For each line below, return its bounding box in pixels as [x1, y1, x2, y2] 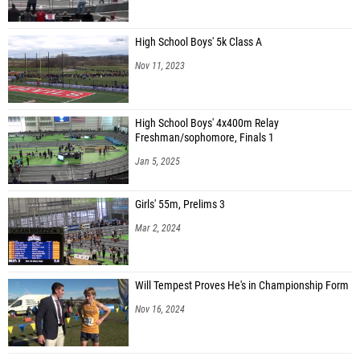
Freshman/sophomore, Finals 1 [135, 130, 274, 145]
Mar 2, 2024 [135, 222, 181, 234]
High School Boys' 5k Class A [135, 35, 262, 49]
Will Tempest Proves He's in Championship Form [135, 278, 349, 292]
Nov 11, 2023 [135, 59, 185, 72]
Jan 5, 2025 [135, 155, 180, 167]
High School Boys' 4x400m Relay [135, 116, 279, 130]
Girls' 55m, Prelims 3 [135, 197, 225, 211]
